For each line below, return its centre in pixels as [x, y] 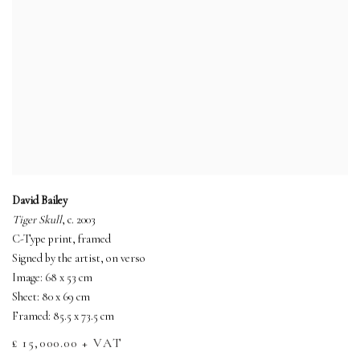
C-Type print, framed [61, 239]
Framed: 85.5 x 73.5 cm [63, 317]
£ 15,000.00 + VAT [67, 344]
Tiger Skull [37, 220]
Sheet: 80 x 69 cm [51, 297]
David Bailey [40, 201]
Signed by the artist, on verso [79, 259]
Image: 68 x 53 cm [52, 278]
